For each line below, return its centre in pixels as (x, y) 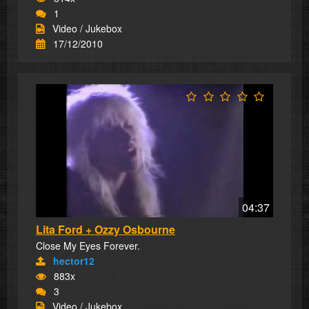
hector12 (74, 261)
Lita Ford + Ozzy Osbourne (106, 230)
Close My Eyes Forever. (88, 246)
